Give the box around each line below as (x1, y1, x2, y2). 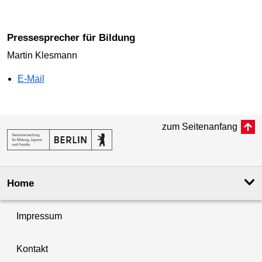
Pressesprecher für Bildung (13, 32, 135, 43)
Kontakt (16, 243, 48, 254)
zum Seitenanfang (162, 121, 237, 132)
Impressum (16, 211, 62, 221)
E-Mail (17, 73, 44, 84)
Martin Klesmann (7, 50, 77, 60)
